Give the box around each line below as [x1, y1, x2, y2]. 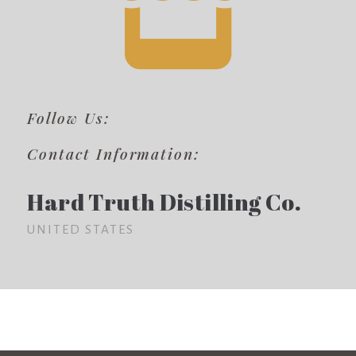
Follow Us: [27, 106, 110, 128]
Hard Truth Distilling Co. [27, 186, 302, 217]
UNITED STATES [27, 222, 134, 236]
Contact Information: [27, 143, 200, 164]
